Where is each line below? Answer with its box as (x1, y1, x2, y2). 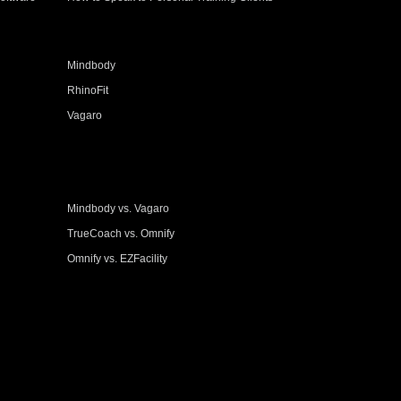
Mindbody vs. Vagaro (67, 201, 170, 215)
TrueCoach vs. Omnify (67, 226, 175, 240)
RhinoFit (67, 83, 109, 97)
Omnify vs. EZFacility (67, 252, 168, 265)
